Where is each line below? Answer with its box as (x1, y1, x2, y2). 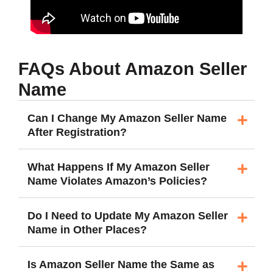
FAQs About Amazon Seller (18, 59, 247, 79)
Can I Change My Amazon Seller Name (27, 112, 227, 125)
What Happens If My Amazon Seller (27, 161, 210, 174)
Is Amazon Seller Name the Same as (27, 258, 214, 271)
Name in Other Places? (27, 224, 147, 236)
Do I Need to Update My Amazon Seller (27, 210, 228, 222)
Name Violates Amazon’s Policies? (27, 175, 207, 188)
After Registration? (27, 126, 127, 139)
